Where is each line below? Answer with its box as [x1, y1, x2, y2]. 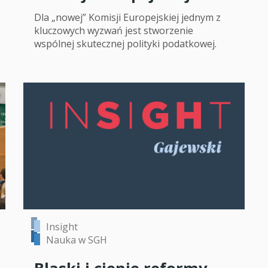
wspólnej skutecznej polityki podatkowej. [34, 37, 217, 51]
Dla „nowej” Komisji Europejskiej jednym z [34, 11, 221, 25]
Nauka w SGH [46, 233, 107, 246]
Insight [46, 220, 78, 233]
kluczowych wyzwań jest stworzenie [34, 24, 193, 38]
